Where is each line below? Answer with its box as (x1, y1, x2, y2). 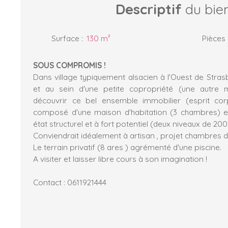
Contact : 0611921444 (33, 177, 106, 187)
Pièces (202, 33, 225, 43)
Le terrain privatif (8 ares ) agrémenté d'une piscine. (33, 141, 221, 152)
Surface (51, 33, 79, 43)
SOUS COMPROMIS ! (33, 60, 106, 70)
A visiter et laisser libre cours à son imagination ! (33, 153, 207, 164)
